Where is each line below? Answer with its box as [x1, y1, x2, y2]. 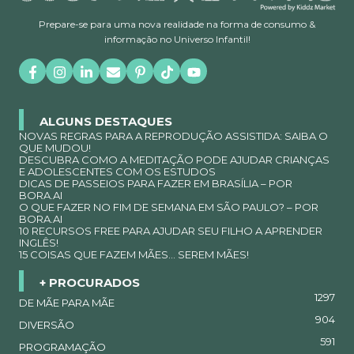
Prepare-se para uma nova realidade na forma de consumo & [39, 18, 315, 31]
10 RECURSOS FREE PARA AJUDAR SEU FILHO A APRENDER [19, 224, 322, 238]
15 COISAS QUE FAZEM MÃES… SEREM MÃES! [19, 248, 249, 262]
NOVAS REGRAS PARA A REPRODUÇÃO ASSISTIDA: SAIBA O [19, 130, 328, 143]
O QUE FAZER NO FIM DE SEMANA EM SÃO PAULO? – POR [19, 201, 318, 214]
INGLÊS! [19, 236, 58, 250]
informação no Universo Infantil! [104, 33, 250, 46]
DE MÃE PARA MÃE [19, 296, 115, 310]
